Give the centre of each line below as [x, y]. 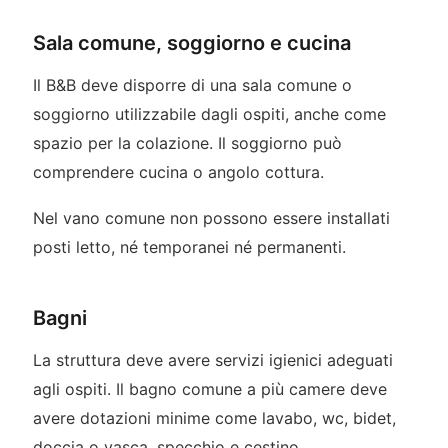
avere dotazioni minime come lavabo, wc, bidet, [214, 418]
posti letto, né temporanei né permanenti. [189, 247]
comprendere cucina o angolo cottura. [178, 172]
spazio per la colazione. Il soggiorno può [187, 143]
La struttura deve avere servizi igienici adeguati [212, 360]
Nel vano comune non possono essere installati [211, 218]
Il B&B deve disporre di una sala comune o [192, 85]
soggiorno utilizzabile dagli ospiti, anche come [209, 114]
